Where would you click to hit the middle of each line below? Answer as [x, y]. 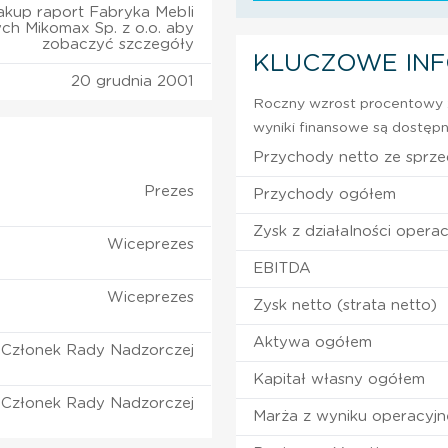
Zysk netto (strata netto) [345, 305]
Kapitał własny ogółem [339, 379]
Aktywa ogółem [313, 342]
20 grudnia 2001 [132, 81]
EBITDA [282, 268]
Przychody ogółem [325, 194]
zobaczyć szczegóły [118, 44]
